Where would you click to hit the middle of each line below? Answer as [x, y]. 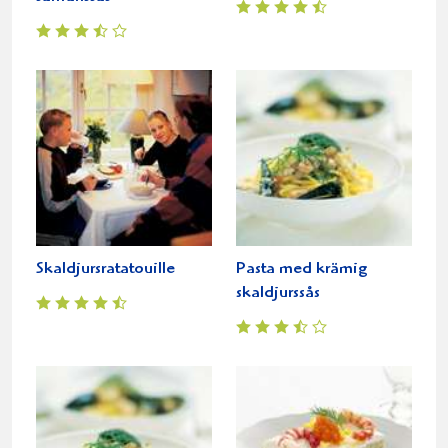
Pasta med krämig [301, 269]
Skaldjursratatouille [105, 269]
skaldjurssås [278, 293]
